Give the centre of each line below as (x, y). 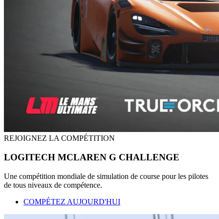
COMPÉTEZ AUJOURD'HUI (72, 201)
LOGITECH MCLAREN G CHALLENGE (92, 157)
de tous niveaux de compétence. (53, 185)
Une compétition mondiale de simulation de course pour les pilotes (106, 176)
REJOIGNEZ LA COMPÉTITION (59, 138)
